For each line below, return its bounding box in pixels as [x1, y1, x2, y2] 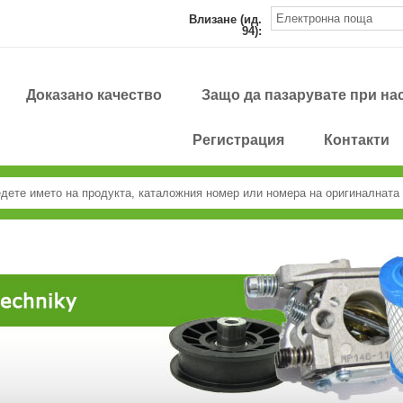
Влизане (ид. [188, 13, 262, 26]
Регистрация [193, 132, 285, 148]
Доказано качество [26, 87, 163, 103]
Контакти [324, 132, 390, 148]
